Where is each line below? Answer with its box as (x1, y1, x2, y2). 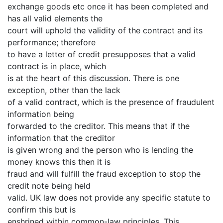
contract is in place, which (7, 61, 106, 72)
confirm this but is (7, 205, 76, 215)
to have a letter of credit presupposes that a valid (7, 49, 196, 60)
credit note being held (7, 181, 91, 191)
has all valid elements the (7, 13, 103, 24)
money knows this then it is (7, 157, 111, 167)
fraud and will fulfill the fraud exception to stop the (7, 169, 201, 179)
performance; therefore (7, 37, 96, 48)
